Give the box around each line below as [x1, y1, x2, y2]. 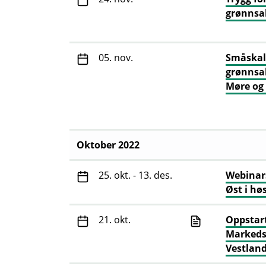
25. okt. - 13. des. [99, 169, 172, 182]
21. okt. [99, 213, 131, 227]
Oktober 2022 [77, 138, 140, 152]
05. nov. [99, 51, 133, 65]
